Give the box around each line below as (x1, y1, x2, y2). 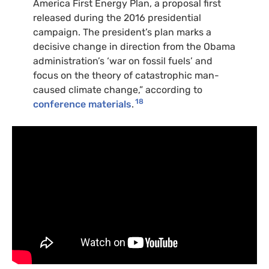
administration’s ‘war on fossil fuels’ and (33, 55, 213, 67)
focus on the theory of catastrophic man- (33, 69, 219, 81)
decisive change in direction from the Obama (33, 40, 235, 52)
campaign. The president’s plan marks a (33, 26, 211, 38)
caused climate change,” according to (33, 83, 202, 95)
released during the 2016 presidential (33, 11, 201, 23)
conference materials (33, 98, 131, 110)
